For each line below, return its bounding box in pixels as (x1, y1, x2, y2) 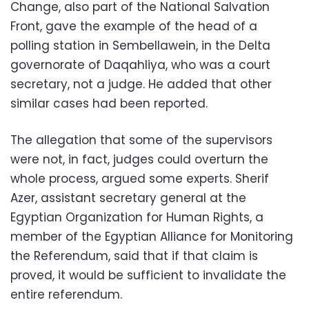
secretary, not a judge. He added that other (10, 76, 272, 93)
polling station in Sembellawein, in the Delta (10, 37, 270, 54)
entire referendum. (10, 286, 122, 303)
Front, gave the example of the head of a (10, 18, 257, 35)
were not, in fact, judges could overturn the (10, 151, 268, 168)
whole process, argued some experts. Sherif (10, 170, 269, 188)
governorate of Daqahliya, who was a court (10, 57, 270, 74)
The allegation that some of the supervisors (10, 132, 272, 149)
